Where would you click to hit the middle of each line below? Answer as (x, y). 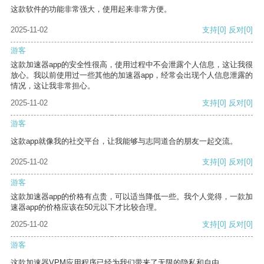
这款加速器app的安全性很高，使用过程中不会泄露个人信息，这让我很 (132, 65)
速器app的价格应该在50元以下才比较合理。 (86, 207)
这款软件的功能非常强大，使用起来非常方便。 (91, 9)
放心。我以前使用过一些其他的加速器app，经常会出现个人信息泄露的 (132, 75)
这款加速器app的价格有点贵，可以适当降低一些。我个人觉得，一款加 (132, 197)
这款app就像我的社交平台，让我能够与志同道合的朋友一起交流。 (124, 141)
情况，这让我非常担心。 (53, 86)
